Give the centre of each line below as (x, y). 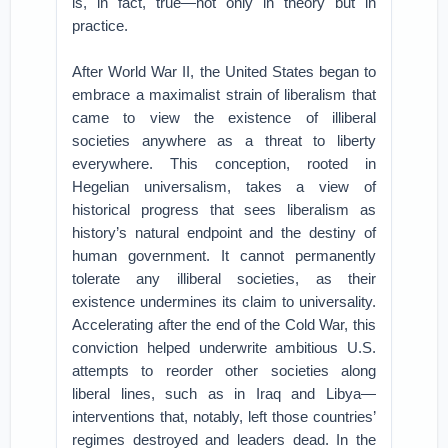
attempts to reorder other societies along (224, 370)
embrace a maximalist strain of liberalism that (224, 94)
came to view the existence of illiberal (224, 117)
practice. (100, 25)
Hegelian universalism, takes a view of (224, 186)
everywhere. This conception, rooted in (224, 163)
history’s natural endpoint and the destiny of (224, 232)
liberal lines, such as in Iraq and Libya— (224, 393)
